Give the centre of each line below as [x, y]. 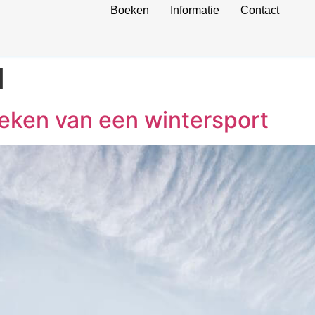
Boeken [129, 10]
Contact [259, 10]
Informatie [194, 10]
